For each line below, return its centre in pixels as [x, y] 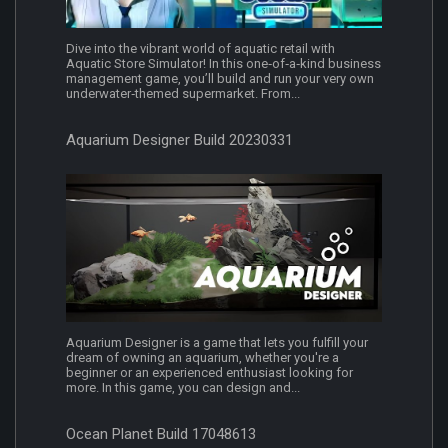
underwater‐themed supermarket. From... [183, 94]
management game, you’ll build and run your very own [220, 79]
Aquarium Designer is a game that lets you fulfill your [217, 342]
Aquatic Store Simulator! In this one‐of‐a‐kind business [223, 64]
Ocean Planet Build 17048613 [161, 433]
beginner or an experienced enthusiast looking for [209, 372]
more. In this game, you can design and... [183, 387]
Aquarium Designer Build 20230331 [179, 140]
